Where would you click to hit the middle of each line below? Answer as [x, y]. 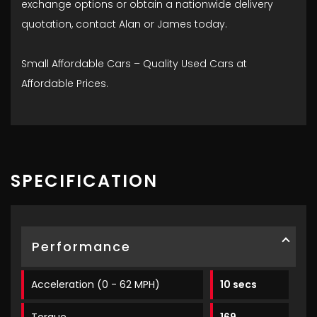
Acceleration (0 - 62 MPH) [96, 285]
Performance [81, 247]
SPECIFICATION [84, 181]
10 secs [239, 285]
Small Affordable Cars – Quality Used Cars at [134, 64]
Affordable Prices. [65, 84]
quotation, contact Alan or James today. [124, 24]
